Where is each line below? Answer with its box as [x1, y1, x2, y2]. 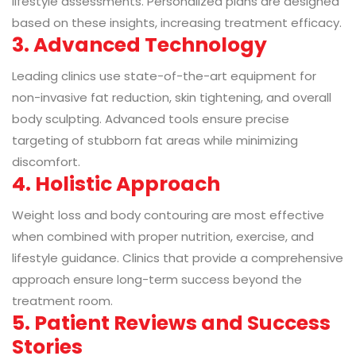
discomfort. [12, 153, 80, 171]
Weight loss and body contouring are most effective [12, 207, 324, 224]
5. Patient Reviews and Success [12, 309, 331, 338]
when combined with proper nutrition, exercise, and [12, 228, 314, 246]
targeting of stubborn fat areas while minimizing [12, 132, 298, 149]
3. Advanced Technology [12, 31, 267, 60]
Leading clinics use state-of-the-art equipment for [12, 68, 316, 85]
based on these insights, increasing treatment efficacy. [12, 14, 342, 32]
